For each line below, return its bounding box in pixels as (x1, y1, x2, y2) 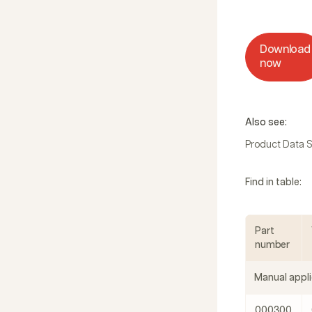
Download (260, 44, 311, 56)
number (255, 240, 290, 250)
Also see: (245, 118, 287, 127)
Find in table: (245, 177, 302, 187)
